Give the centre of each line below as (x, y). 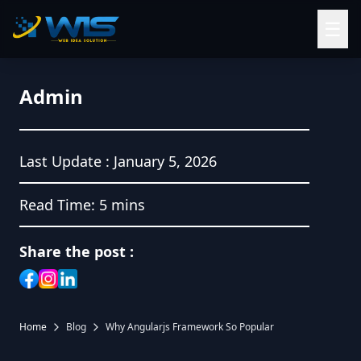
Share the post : (77, 251)
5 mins (122, 205)
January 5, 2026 (165, 161)
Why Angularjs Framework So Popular (190, 327)
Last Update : (64, 161)
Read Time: (57, 205)
